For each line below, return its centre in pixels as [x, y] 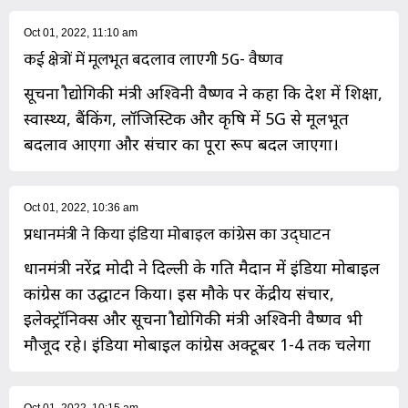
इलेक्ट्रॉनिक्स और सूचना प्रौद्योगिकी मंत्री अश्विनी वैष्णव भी [193, 319]
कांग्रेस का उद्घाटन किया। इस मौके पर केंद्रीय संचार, [179, 294]
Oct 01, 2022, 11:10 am [81, 33]
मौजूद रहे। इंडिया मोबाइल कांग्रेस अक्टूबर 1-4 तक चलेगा [197, 345]
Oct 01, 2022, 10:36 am [81, 208]
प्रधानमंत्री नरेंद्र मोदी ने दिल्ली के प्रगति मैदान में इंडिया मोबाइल [202, 268]
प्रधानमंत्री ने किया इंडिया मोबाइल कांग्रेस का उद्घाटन [177, 235]
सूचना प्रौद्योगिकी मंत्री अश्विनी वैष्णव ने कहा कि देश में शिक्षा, [203, 93]
